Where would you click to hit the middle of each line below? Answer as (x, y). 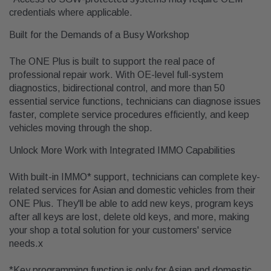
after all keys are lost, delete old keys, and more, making (129, 217)
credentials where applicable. (71, 13)
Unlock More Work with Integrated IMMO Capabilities (122, 151)
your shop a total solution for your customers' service (120, 230)
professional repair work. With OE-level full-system (116, 75)
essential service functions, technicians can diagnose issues (135, 102)
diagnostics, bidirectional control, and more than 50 (117, 88)
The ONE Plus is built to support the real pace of (112, 62)
